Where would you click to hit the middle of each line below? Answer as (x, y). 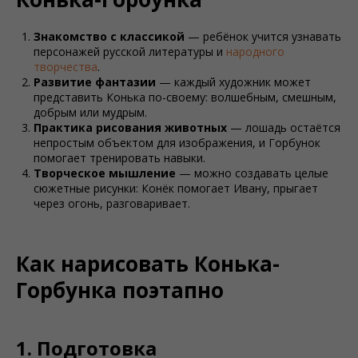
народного (255, 52)
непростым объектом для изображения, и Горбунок (177, 143)
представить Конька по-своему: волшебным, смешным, (185, 97)
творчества (66, 67)
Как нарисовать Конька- (148, 264)
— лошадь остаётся (284, 127)
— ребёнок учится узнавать (263, 36)
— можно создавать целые (252, 173)
